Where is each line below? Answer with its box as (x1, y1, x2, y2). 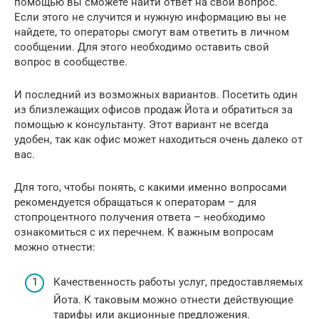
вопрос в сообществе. (14, 56, 127, 69)
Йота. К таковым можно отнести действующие (53, 293, 293, 306)
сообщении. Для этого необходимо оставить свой (14, 41, 269, 54)
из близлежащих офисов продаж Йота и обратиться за (14, 103, 293, 117)
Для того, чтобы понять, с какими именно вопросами (14, 181, 287, 194)
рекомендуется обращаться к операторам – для (14, 196, 256, 209)
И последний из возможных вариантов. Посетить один (14, 88, 298, 102)
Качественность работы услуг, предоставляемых (53, 275, 303, 288)
